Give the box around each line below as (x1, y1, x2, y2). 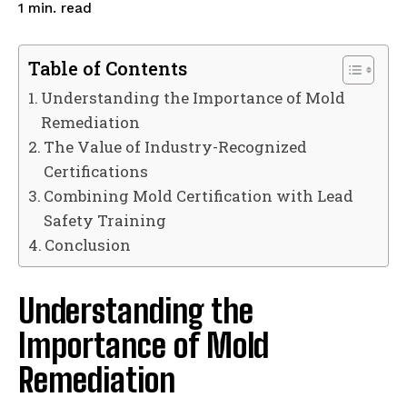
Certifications (44, 160, 149, 182)
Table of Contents (28, 55, 187, 81)
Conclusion (45, 233, 132, 255)
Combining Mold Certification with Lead (44, 184, 354, 206)
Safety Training (44, 209, 167, 231)
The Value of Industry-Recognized (44, 135, 308, 157)
